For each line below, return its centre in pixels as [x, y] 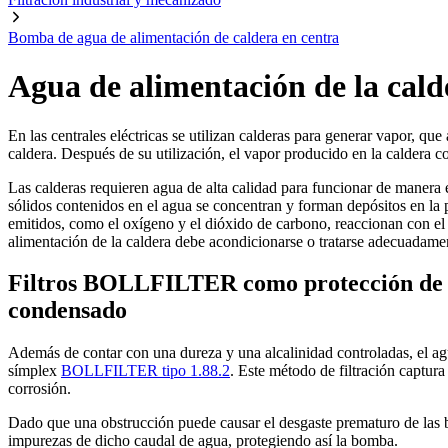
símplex [34, 371]
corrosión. [39, 389]
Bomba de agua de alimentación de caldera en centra [173, 37]
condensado [67, 310]
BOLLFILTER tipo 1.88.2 [145, 371]
